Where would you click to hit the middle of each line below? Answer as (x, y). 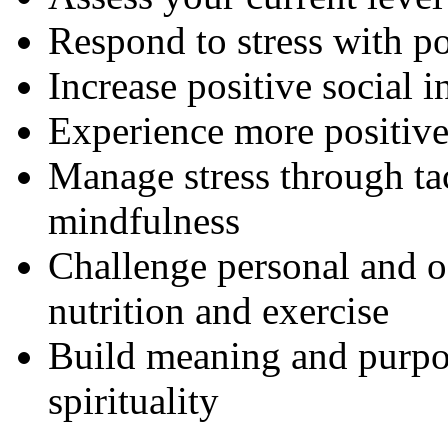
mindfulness (144, 221)
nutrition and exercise (218, 311)
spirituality (133, 401)
